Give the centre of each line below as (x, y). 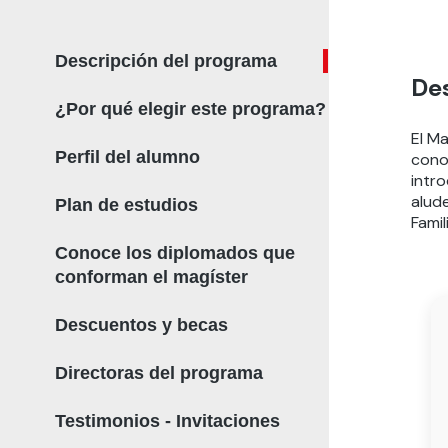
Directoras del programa (158, 373)
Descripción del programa (165, 61)
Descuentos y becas (141, 325)
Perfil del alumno (127, 157)
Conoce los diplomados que (174, 253)
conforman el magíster (151, 277)
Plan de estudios (126, 205)
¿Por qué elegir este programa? (190, 109)
